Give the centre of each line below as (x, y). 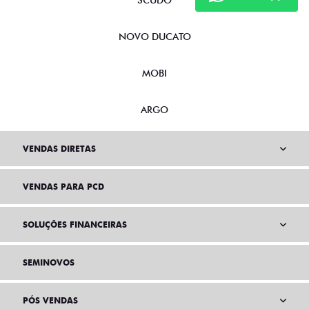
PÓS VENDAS (50, 301)
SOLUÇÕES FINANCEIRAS (75, 225)
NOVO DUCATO (154, 37)
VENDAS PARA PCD (63, 187)
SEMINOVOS (49, 263)
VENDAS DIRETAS (59, 149)
